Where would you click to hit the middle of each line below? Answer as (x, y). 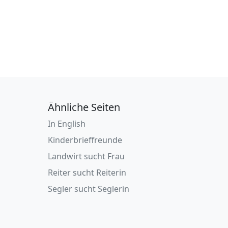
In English (67, 124)
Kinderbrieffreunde (85, 140)
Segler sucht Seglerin (89, 189)
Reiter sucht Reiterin (87, 173)
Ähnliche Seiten (84, 107)
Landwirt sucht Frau (87, 156)
